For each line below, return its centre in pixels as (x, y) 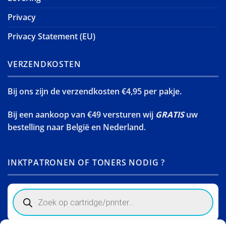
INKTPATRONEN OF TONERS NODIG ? (86, 162)
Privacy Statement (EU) (51, 36)
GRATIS (170, 115)
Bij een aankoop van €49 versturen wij (81, 115)
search (23, 200)
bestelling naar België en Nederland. (77, 127)
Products (28, 192)
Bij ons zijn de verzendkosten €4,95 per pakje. (95, 92)
